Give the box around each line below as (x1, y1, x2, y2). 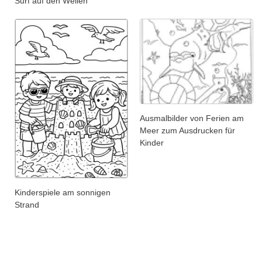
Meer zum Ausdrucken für (140, 125, 235, 135)
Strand (15, 200, 39, 210)
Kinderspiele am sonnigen (15, 188, 111, 198)
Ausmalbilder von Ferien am (140, 113, 244, 123)
